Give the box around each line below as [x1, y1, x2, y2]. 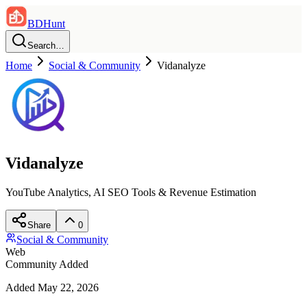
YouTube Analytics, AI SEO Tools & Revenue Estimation [5, 186, 256, 198]
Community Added [5, 258, 88, 270]
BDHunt [27, 18, 65, 29]
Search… [27, 40, 64, 51]
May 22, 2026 [38, 281, 99, 293]
